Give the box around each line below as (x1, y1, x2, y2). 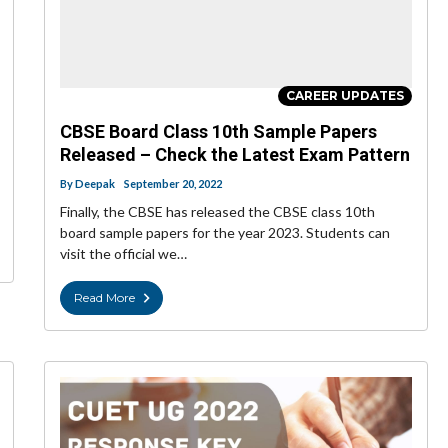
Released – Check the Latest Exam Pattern (60, 144, 410, 166)
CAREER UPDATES (286, 88, 404, 104)
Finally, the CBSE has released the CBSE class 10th (60, 203, 375, 221)
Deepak (75, 177, 115, 191)
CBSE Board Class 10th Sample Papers (60, 121, 377, 143)
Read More (74, 290, 135, 306)
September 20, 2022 (124, 177, 222, 191)
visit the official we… (60, 245, 187, 263)
